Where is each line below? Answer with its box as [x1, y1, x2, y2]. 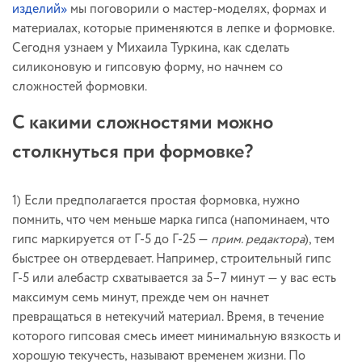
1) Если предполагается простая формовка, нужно [12, 191, 300, 210]
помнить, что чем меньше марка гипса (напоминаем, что [12, 210, 330, 229]
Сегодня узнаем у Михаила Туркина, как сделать [12, 38, 289, 57]
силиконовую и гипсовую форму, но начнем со [12, 57, 283, 77]
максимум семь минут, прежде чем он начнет [12, 288, 269, 307]
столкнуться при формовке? [12, 137, 253, 166]
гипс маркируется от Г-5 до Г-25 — [12, 229, 211, 249]
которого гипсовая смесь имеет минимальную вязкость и [12, 326, 341, 346]
